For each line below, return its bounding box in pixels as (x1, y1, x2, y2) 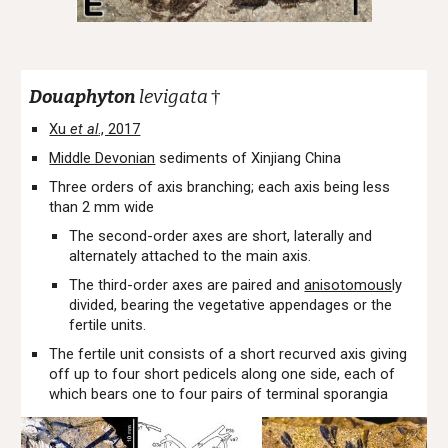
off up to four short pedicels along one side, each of (49, 365, 396, 383)
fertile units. (69, 316, 151, 334)
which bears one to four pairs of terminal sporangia (49, 385, 389, 403)
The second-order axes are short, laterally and (69, 227, 373, 245)
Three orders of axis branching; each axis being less (49, 178, 391, 196)
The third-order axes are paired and (69, 276, 305, 294)
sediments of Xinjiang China (155, 149, 342, 167)
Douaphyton (29, 86, 140, 108)
